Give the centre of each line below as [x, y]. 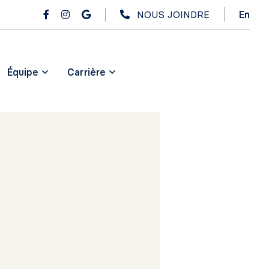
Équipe [23, 72]
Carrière [87, 72]
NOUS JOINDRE [173, 14]
